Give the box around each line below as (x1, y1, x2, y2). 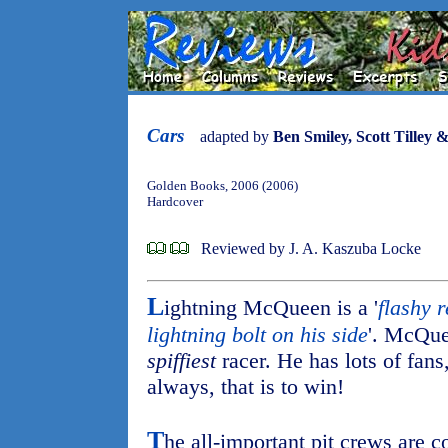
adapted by (200, 128, 273, 145)
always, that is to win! (147, 374, 344, 399)
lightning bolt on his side (147, 322, 368, 347)
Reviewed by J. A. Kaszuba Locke (201, 240, 421, 257)
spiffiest (147, 348, 216, 373)
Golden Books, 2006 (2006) (147, 178, 298, 193)
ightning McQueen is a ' (164, 295, 378, 320)
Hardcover (147, 194, 203, 209)
